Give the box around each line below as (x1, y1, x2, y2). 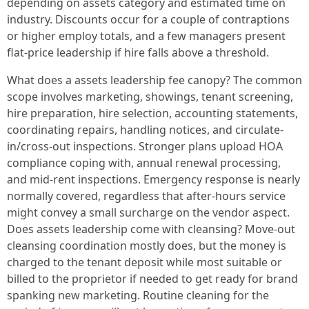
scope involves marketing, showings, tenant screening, (7, 89, 293, 104)
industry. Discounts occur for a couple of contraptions (7, 12, 290, 27)
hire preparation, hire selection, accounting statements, (7, 106, 298, 121)
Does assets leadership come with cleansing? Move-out (7, 221, 295, 237)
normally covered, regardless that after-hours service (7, 188, 286, 203)
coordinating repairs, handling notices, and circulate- (7, 122, 283, 137)
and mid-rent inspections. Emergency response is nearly (7, 172, 300, 187)
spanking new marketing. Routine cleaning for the (7, 288, 269, 303)
